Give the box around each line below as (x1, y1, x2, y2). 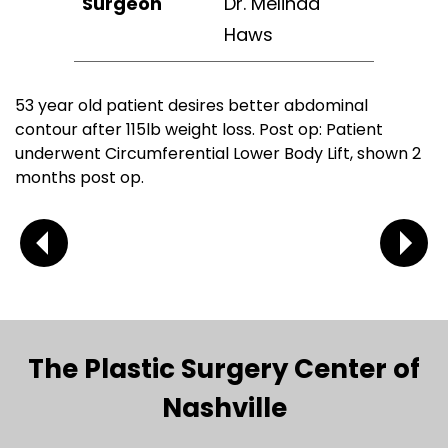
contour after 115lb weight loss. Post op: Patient (15, 117, 383, 141)
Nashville (161, 389, 287, 426)
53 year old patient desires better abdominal (15, 93, 368, 117)
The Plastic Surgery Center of (28, 350, 420, 387)
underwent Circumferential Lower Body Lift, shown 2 (15, 141, 421, 165)
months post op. (15, 165, 144, 189)
